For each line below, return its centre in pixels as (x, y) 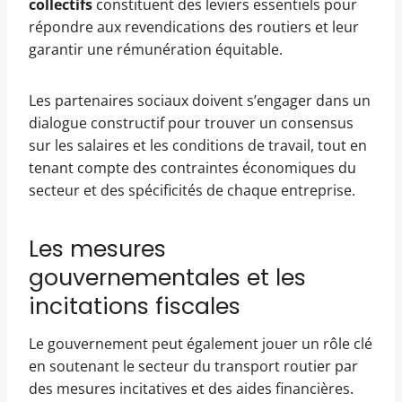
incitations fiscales (135, 306)
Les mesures (97, 249)
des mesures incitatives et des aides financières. (191, 388)
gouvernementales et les (167, 278)
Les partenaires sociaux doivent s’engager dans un (200, 100)
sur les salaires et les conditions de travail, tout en (198, 145)
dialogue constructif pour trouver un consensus (191, 122)
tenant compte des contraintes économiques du (192, 167)
